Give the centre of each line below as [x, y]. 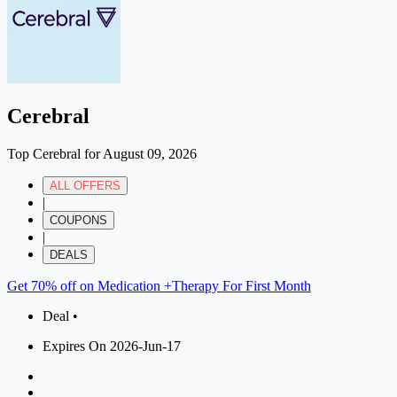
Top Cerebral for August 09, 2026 [102, 153]
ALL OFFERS [85, 185]
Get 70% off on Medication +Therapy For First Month [159, 285]
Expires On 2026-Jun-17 [112, 346]
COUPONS [78, 220]
